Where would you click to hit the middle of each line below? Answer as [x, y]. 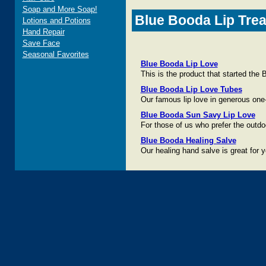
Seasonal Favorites [56, 54]
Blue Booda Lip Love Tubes [191, 89]
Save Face [41, 43]
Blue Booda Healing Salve [188, 140]
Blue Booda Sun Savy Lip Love [198, 115]
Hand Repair [43, 32]
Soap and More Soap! [60, 9]
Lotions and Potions [56, 20]
